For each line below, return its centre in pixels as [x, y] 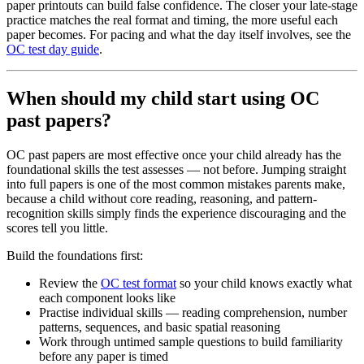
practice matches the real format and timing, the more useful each [172, 19]
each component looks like [107, 297]
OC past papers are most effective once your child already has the [174, 154]
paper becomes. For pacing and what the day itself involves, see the [179, 34]
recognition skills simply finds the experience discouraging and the [176, 213]
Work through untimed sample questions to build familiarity [191, 341]
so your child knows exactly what [264, 283]
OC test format [139, 283]
